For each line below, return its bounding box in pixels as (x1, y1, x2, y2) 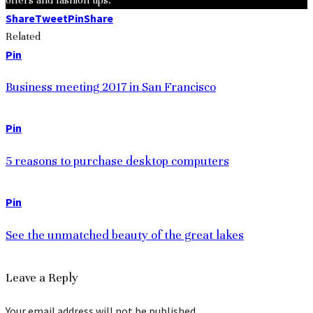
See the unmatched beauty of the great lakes (6, 226, 244, 242)
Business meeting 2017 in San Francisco (6, 79, 216, 95)
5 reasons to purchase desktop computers (6, 153, 229, 169)
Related (6, 29, 41, 43)
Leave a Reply (6, 269, 78, 285)
